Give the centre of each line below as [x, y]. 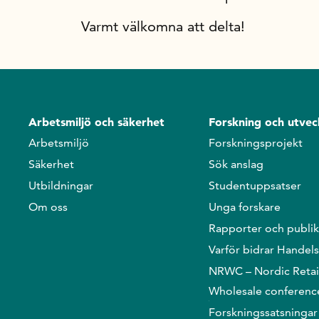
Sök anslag [236, 164]
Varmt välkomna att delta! [163, 26]
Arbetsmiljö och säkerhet [96, 122]
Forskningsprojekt [255, 143]
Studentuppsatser [255, 185]
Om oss [48, 207]
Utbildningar [61, 185]
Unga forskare [244, 207]
